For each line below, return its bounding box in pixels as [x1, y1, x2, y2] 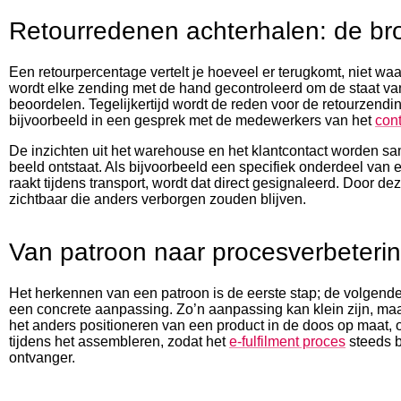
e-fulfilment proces [229, 334, 346, 349]
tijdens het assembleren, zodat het [9, 334, 229, 349]
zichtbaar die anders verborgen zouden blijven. [9, 192, 306, 207]
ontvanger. [9, 350, 75, 365]
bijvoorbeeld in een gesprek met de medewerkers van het [9, 113, 375, 128]
